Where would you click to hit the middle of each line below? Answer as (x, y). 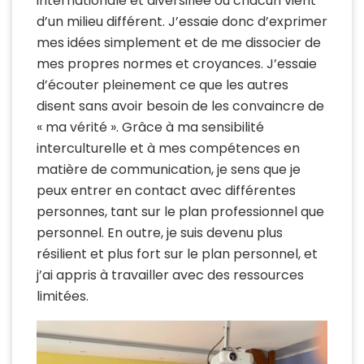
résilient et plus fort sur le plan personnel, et (177, 254)
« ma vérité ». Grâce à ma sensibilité (150, 128)
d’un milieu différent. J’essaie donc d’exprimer (182, 22)
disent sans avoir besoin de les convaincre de (180, 106)
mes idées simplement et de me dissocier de (179, 43)
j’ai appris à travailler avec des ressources (170, 275)
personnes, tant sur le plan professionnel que (180, 212)
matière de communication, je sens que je (169, 170)
